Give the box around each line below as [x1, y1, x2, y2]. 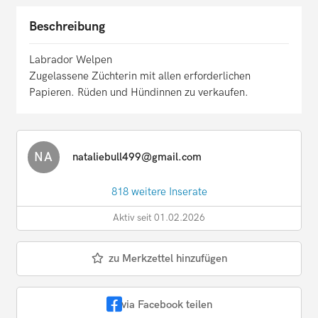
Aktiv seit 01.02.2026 [113, 212, 205, 224]
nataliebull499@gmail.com [72, 150, 202, 164]
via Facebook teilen [121, 297, 212, 311]
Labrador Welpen [29, 53, 112, 67]
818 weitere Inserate [111, 185, 207, 199]
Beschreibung [29, 19, 105, 35]
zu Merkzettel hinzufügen [108, 252, 227, 265]
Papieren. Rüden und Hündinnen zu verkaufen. [29, 86, 248, 99]
